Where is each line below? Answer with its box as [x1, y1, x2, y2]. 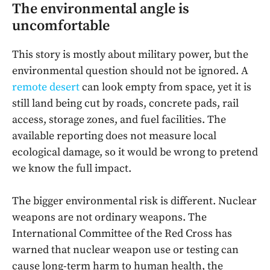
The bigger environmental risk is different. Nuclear [12, 194, 257, 209]
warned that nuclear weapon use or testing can [12, 243, 239, 257]
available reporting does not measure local [12, 129, 216, 143]
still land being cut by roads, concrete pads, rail [12, 96, 239, 111]
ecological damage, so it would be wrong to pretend [12, 145, 258, 160]
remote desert [12, 80, 80, 95]
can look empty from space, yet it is [80, 80, 251, 95]
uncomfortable [12, 17, 110, 36]
